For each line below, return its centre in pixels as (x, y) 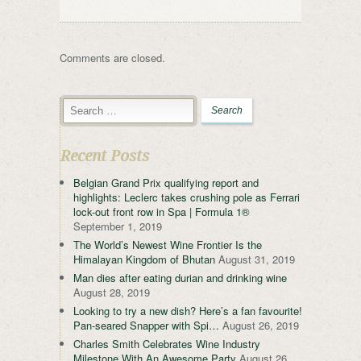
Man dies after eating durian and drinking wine (180, 277)
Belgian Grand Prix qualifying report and (166, 182)
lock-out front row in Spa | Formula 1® (162, 211)
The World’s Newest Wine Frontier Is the (168, 244)
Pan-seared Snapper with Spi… (146, 325)
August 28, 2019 (112, 292)
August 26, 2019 (261, 325)
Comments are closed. (112, 57)
